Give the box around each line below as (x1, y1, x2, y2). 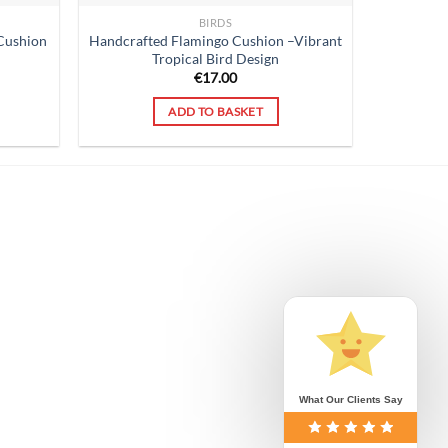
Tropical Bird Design (152, 49, 280, 67)
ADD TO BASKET (168, 104, 263, 118)
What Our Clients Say (298, 394, 403, 405)
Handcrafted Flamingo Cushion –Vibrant (89, 31, 343, 49)
